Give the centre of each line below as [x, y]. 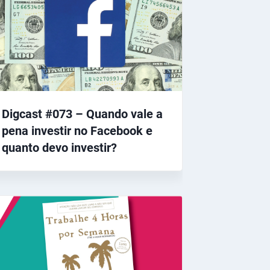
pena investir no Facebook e [77, 131]
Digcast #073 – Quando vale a [83, 114]
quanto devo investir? [60, 148]
